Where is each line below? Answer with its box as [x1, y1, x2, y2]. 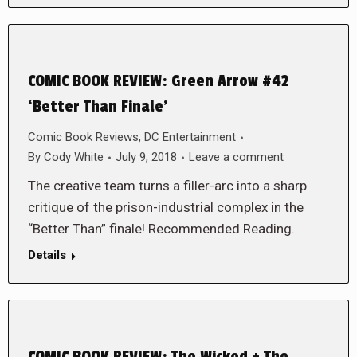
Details [28, 248, 66, 262]
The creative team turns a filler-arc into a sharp [28, 178, 307, 194]
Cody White [44, 150, 104, 164]
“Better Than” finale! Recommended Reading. [28, 221, 295, 237]
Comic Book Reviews [28, 130, 139, 144]
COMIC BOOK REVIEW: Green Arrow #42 [28, 72, 288, 91]
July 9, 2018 [116, 150, 177, 164]
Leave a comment [189, 150, 284, 164]
